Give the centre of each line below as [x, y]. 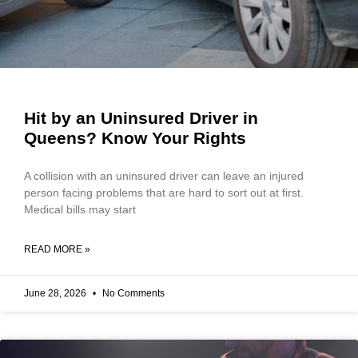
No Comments [132, 293]
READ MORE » [57, 249]
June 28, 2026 [56, 293]
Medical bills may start [80, 209]
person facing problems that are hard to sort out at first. [164, 192]
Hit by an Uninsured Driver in [141, 117]
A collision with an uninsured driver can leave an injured [164, 175]
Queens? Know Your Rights [135, 137]
